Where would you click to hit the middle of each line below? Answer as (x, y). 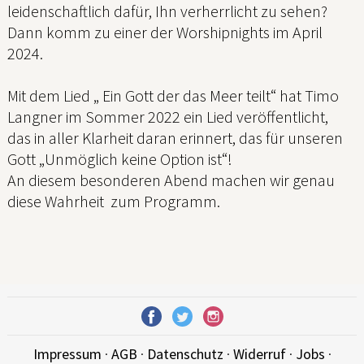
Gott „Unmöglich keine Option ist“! (120, 159)
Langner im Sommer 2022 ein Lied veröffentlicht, (168, 117)
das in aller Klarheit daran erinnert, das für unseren (175, 138)
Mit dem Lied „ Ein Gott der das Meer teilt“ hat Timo (173, 96)
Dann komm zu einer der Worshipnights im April (165, 32)
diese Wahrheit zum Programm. (114, 201)
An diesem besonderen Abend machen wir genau (171, 180)
